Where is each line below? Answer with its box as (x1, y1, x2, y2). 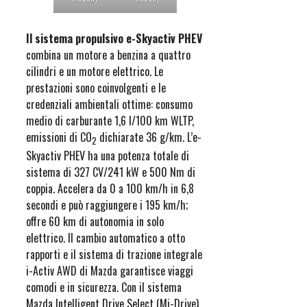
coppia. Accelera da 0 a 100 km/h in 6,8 (26, 180, 194, 197)
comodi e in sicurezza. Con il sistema (26, 279, 182, 296)
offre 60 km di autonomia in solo (26, 213, 164, 230)
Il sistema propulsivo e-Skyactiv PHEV (26, 30, 202, 47)
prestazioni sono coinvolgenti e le (26, 79, 166, 97)
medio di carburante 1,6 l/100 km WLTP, (26, 112, 194, 130)
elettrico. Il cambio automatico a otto (26, 230, 185, 247)
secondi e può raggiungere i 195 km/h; (26, 197, 188, 214)
